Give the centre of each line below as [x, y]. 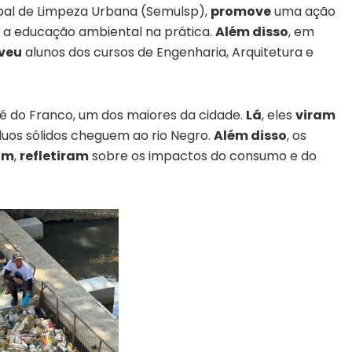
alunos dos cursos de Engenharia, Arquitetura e [168, 53]
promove [241, 12]
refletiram [54, 156]
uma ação [303, 12]
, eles [279, 115]
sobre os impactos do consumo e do [203, 156]
